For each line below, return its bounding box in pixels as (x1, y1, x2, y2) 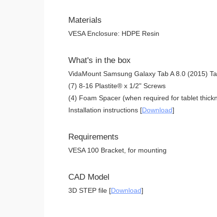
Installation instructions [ (68, 106, 142, 114)
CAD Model (68, 172, 109, 182)
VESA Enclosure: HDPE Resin (68, 30, 159, 37)
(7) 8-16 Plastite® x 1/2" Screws (68, 82, 166, 90)
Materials (68, 15, 102, 25)
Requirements (68, 132, 119, 141)
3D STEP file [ (68, 186, 111, 194)
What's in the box (68, 56, 131, 65)
